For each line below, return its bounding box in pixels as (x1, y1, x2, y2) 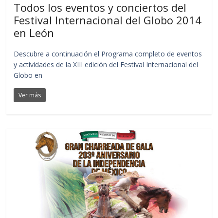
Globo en (14, 70, 43, 80)
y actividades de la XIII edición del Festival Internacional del (14, 59, 199, 69)
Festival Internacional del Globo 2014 (14, 12, 202, 27)
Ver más (18, 91, 41, 99)
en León (14, 25, 54, 40)
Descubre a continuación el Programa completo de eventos (14, 49, 202, 58)
